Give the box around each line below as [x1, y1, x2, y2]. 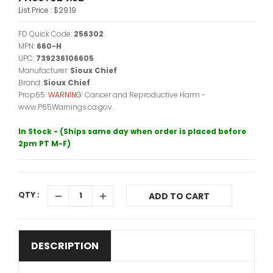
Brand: [18, 77, 43, 88]
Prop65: [18, 90, 48, 100]
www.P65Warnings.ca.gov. [18, 102, 113, 112]
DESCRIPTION [31, 239, 99, 253]
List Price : [18, 5, 54, 15]
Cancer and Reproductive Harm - [85, 90, 205, 100]
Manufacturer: [18, 65, 70, 76]
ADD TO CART [149, 190, 210, 202]
